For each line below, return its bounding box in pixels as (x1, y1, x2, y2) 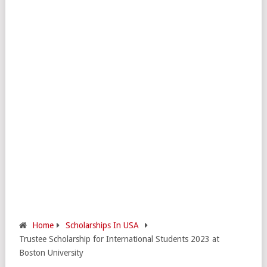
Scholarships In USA (66, 221, 139, 230)
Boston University (19, 248, 83, 257)
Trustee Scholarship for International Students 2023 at (19, 234, 219, 244)
